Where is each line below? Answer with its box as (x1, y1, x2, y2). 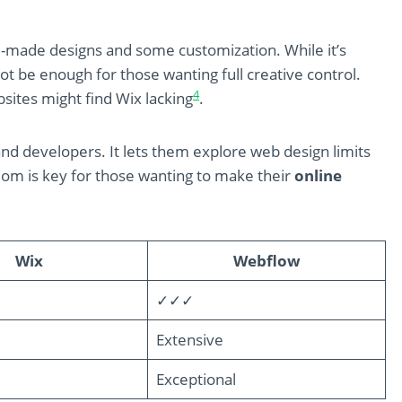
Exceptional (155, 369, 236, 390)
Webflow (232, 250, 301, 272)
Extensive (155, 329, 223, 351)
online (294, 165, 342, 187)
